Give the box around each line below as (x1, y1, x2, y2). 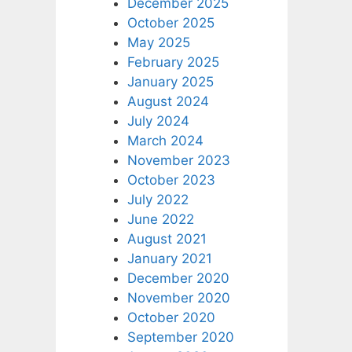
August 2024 (127, 93, 209, 109)
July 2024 (127, 112, 189, 129)
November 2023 (127, 152, 230, 168)
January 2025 (127, 73, 214, 90)
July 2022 (127, 191, 189, 207)
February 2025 (127, 53, 219, 70)
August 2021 (127, 230, 207, 247)
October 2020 (127, 309, 215, 325)
